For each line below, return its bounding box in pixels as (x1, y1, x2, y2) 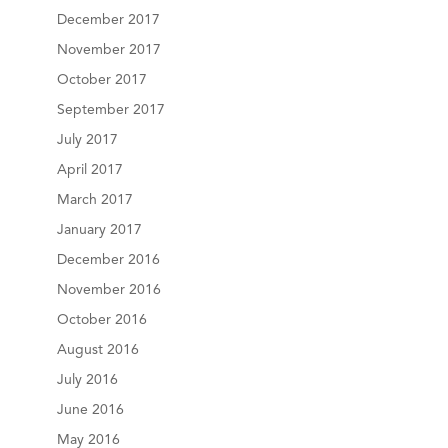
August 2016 (56, 343, 139, 357)
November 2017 (56, 43, 161, 57)
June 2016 (56, 403, 124, 417)
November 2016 (56, 283, 161, 297)
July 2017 (56, 133, 118, 147)
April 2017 (56, 163, 123, 177)
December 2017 (56, 13, 160, 27)
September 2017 (56, 103, 165, 117)
